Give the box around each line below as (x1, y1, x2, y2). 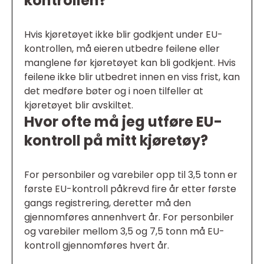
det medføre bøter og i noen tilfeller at (24, 84, 203, 98)
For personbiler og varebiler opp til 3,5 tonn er (24, 168, 237, 182)
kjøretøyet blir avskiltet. (24, 98, 133, 113)
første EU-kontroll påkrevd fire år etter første (24, 182, 236, 196)
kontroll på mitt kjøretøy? (24, 131, 208, 151)
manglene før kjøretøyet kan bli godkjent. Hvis (24, 56, 236, 70)
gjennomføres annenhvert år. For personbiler (24, 210, 234, 225)
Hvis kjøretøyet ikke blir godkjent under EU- (24, 28, 223, 42)
